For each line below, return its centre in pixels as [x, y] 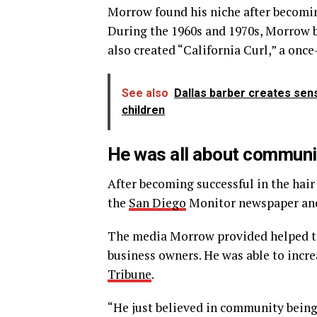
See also [145, 93]
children [143, 110]
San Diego [157, 202]
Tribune [129, 274]
